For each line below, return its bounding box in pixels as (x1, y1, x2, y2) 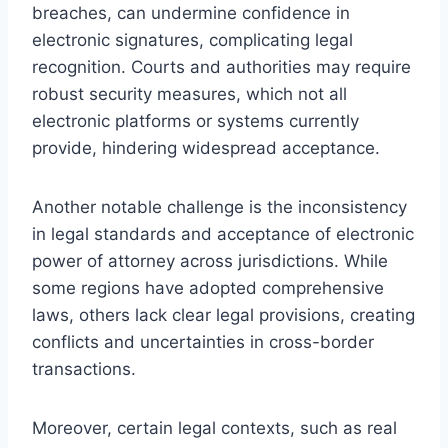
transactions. (32, 358, 136, 379)
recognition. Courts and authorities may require (32, 56, 411, 77)
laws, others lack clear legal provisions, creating (32, 304, 415, 325)
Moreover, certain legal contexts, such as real (32, 417, 397, 438)
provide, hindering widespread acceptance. (32, 137, 380, 158)
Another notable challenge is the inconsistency (32, 196, 407, 217)
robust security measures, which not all (32, 83, 347, 104)
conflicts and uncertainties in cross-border (32, 331, 374, 352)
